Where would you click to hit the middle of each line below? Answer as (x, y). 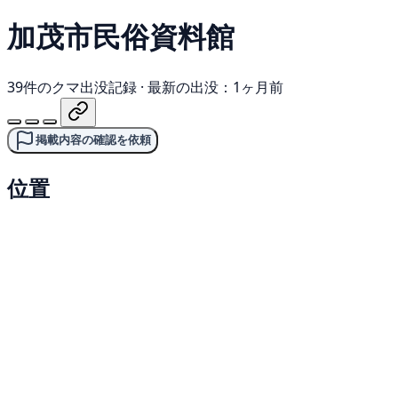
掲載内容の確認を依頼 (93, 139)
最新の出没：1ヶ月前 (215, 87)
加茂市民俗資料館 (121, 36)
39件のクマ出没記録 (72, 87)
